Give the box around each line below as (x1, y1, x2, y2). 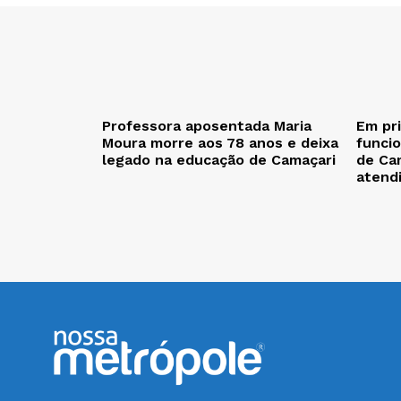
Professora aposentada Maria (102, 116, 311, 134)
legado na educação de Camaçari (102, 150, 336, 168)
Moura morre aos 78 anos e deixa (102, 133, 338, 151)
